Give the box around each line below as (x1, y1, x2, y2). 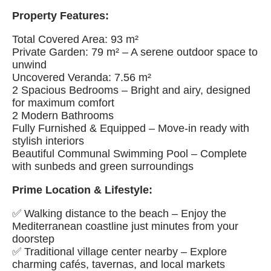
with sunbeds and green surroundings (12, 160, 194, 172)
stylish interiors (12, 135, 84, 147)
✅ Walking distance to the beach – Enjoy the (12, 207, 226, 220)
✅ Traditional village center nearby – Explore (12, 246, 227, 258)
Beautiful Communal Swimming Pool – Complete (12, 148, 247, 160)
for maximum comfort (12, 97, 114, 109)
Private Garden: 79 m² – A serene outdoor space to (12, 46, 258, 58)
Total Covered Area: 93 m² (12, 33, 139, 45)
